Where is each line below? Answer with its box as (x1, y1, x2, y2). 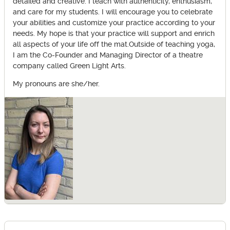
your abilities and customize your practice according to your (13, 18, 215, 27)
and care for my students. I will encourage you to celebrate (13, 7, 213, 16)
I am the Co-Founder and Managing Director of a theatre (13, 50, 203, 60)
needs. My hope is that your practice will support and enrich (13, 29, 215, 38)
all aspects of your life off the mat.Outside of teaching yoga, (13, 40, 215, 49)
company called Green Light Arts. (13, 61, 126, 70)
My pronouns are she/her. (13, 80, 100, 89)
